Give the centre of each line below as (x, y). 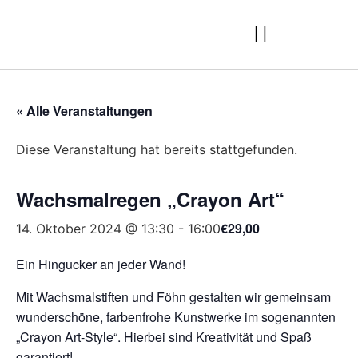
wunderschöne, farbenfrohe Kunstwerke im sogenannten (176, 317)
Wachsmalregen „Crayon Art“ (150, 199)
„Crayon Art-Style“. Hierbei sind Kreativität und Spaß (164, 337)
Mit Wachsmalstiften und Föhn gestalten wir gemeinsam (173, 297)
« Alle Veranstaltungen (84, 111)
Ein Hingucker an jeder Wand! (101, 264)
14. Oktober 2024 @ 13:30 (95, 229)
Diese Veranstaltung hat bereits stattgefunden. (157, 149)
